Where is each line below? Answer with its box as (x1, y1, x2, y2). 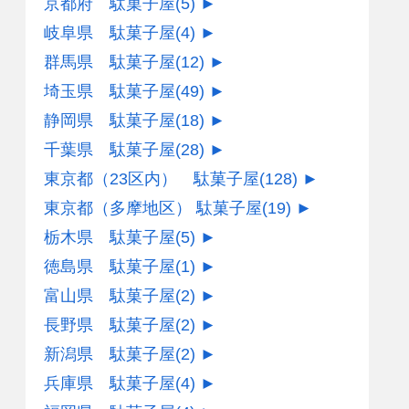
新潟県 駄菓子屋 (44, 345, 175, 364)
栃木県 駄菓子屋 (44, 228, 175, 247)
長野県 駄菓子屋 (44, 316, 175, 335)
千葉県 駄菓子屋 (44, 141, 175, 160)
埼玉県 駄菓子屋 (44, 82, 175, 101)
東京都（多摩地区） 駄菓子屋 (44, 199, 262, 218)
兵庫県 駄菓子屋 (44, 374, 175, 393)
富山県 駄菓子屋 (44, 287, 175, 306)
